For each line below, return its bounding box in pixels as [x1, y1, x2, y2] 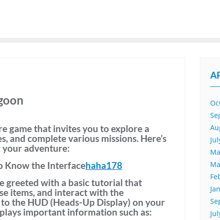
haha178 [85, 160, 122, 171]
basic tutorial [68, 177, 123, 188]
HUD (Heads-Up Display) [27, 196, 131, 208]
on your [131, 196, 165, 208]
